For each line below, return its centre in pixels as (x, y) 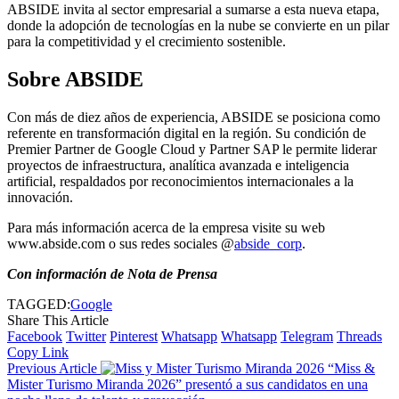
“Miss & (351, 369)
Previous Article (52, 369)
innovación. (40, 198)
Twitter (86, 337)
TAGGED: (39, 305)
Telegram (307, 337)
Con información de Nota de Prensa (112, 274)
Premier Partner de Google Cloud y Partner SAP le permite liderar (192, 150)
